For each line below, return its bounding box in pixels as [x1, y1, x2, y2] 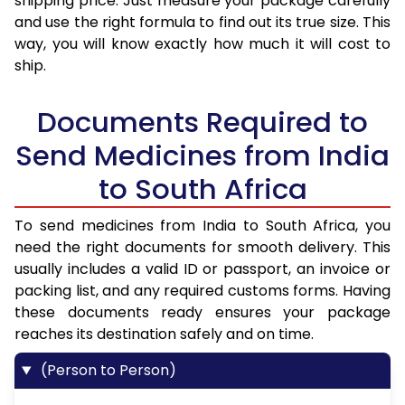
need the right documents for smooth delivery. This [14, 237, 391, 259]
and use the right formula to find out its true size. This [14, 12, 391, 33]
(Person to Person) [36, 360, 176, 381]
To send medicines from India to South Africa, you [14, 215, 391, 237]
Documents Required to [37, 102, 368, 143]
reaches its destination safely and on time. [14, 324, 314, 345]
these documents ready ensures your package [14, 302, 391, 324]
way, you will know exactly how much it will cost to [14, 33, 391, 55]
